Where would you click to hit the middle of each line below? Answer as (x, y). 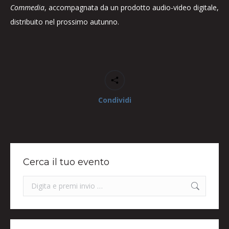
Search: (35, 182)
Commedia (27, 7)
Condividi (114, 100)
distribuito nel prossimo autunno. (65, 22)
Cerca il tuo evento (66, 162)
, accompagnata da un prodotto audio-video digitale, (132, 7)
